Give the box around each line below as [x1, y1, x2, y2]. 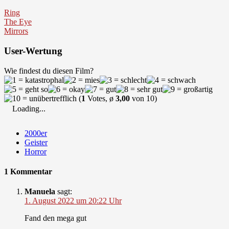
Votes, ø [85, 94, 116, 103]
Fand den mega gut [25, 214, 86, 223]
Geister [25, 138, 48, 147]
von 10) [130, 94, 157, 103]
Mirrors [4, 27, 28, 36]
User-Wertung [4, 45, 62, 56]
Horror [25, 147, 47, 156]
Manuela [25, 187, 55, 196]
